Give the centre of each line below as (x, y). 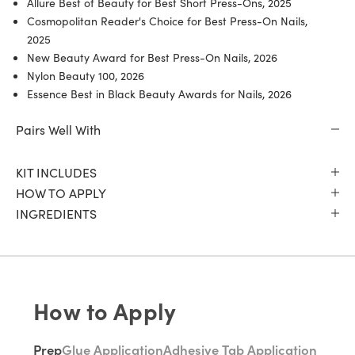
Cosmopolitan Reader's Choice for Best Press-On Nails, (167, 20)
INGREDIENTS (56, 213)
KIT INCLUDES (56, 172)
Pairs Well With (58, 129)
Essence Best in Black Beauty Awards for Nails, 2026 (159, 93)
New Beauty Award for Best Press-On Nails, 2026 (152, 57)
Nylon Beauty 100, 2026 (86, 75)
